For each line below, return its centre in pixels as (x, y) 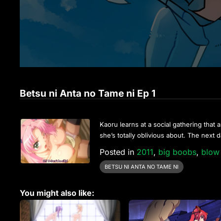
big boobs (178, 152)
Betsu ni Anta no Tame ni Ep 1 (88, 93)
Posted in (118, 152)
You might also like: (57, 193)
